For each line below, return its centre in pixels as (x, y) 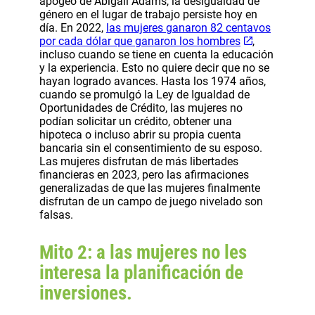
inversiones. (86, 294)
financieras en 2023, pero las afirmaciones (144, 175)
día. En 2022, (73, 28)
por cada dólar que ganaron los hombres (140, 41)
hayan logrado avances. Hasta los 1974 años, (153, 82)
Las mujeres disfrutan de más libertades (139, 162)
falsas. (56, 215)
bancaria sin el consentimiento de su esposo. (151, 148)
